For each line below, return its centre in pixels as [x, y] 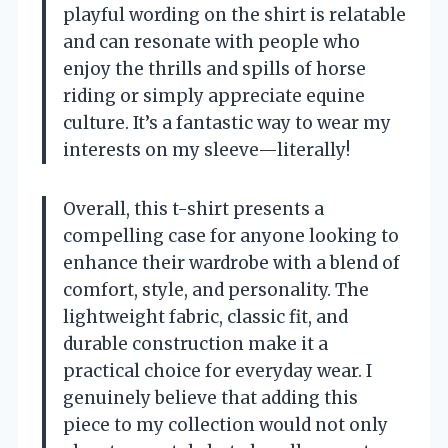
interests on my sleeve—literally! [206, 150]
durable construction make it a [195, 344]
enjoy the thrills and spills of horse [214, 69]
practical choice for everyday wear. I [217, 371]
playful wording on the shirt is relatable [234, 15]
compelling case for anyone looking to [231, 236]
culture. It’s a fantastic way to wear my [227, 123]
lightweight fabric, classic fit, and [205, 317]
